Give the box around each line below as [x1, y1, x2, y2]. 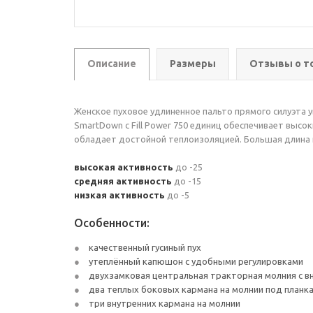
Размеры [170, 58, 216, 69]
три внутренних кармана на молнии [87, 298, 240, 308]
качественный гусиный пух [87, 242, 201, 252]
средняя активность [74, 176, 172, 186]
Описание [87, 58, 136, 69]
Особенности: [74, 217, 150, 229]
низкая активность [74, 190, 165, 200]
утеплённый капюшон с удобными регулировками [87, 256, 303, 266]
